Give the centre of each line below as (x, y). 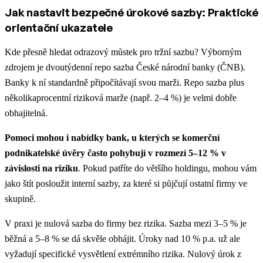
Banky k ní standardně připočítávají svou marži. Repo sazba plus (124, 83)
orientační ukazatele (59, 28)
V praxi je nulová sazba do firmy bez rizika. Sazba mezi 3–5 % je (126, 224)
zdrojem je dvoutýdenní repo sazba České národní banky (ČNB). (125, 68)
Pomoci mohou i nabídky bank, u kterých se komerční (112, 138)
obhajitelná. (26, 113)
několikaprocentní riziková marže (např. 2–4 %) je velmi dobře (121, 98)
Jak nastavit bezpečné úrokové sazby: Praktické (131, 13)
